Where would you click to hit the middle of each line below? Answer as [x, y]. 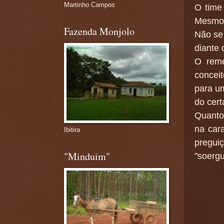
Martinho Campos [89, 5]
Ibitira [72, 130]
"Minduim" [87, 156]
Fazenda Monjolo [99, 31]
